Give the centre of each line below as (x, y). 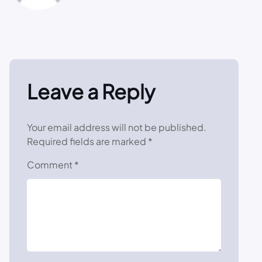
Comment (51, 165)
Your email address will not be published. (117, 127)
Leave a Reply (91, 92)
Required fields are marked (87, 142)
